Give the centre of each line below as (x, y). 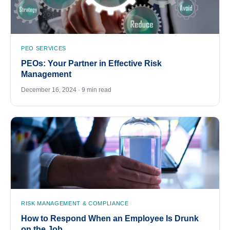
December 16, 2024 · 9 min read (66, 90)
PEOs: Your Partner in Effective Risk (91, 63)
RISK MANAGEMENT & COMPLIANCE (75, 203)
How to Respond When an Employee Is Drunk (110, 218)
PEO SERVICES (44, 48)
